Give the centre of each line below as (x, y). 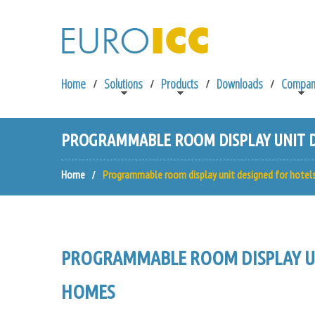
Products (180, 84)
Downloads (240, 84)
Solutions (123, 84)
